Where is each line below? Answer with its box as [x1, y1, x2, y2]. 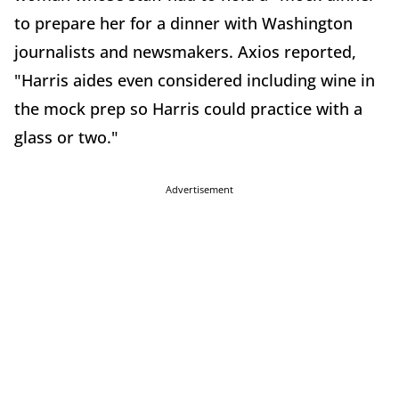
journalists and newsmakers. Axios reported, [14, 41, 356, 63]
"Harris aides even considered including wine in [14, 69, 375, 92]
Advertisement [166, 183, 233, 197]
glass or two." [14, 126, 118, 149]
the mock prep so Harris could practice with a [14, 98, 362, 120]
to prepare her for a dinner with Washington [14, 12, 353, 35]
